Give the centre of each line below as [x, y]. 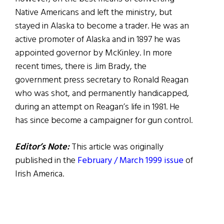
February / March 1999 [120, 161]
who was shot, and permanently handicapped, [102, 94]
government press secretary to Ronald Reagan [102, 80]
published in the [45, 161]
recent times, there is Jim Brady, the [81, 67]
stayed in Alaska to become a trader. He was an [102, 26]
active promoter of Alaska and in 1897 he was [98, 40]
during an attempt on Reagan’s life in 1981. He [97, 107]
